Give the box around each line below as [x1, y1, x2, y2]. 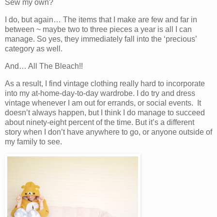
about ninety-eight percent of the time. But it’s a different [5, 118, 194, 126]
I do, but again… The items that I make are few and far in [5, 15, 197, 24]
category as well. [5, 44, 62, 53]
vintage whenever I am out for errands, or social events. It [5, 98, 201, 107]
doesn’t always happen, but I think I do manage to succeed [5, 108, 205, 117]
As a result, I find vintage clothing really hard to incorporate [5, 79, 205, 88]
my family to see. [5, 137, 62, 146]
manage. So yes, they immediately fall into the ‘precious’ [5, 34, 197, 43]
